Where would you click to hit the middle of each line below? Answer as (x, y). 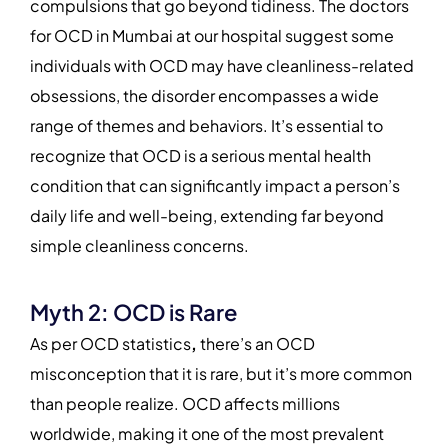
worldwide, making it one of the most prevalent (207, 433)
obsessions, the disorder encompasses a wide (204, 96)
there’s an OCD (257, 343)
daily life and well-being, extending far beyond (207, 216)
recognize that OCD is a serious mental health (200, 156)
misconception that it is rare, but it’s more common (221, 373)
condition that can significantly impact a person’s (215, 186)
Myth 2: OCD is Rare (133, 311)
